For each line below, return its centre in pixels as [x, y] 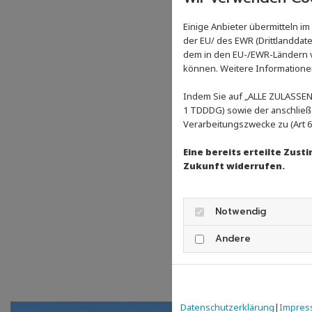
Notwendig [241, 211]
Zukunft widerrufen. [234, 166]
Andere [233, 239]
